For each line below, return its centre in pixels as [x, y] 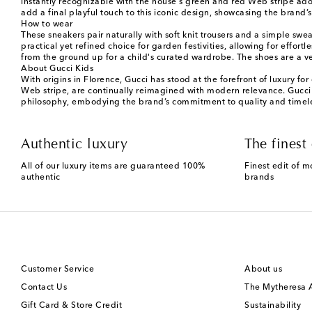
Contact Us [44, 288]
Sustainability [273, 306]
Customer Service [57, 270]
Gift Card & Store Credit [71, 306]
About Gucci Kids [57, 69]
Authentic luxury [74, 145]
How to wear [47, 25]
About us [263, 270]
